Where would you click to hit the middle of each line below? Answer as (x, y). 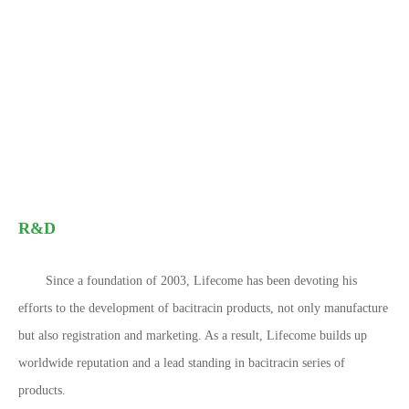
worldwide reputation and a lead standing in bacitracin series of (182, 362)
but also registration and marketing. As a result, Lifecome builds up (193, 335)
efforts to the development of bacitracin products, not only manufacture (203, 308)
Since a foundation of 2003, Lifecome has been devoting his (201, 280)
